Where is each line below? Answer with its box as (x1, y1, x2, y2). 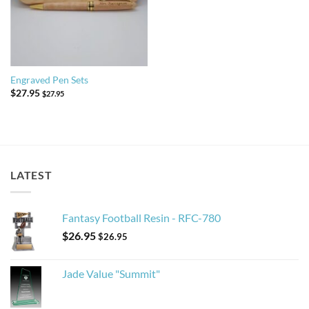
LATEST (10, 168, 52, 182)
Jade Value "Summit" (62, 266, 160, 280)
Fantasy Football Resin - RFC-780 (62, 210, 221, 224)
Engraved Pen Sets (10, 74, 88, 86)
